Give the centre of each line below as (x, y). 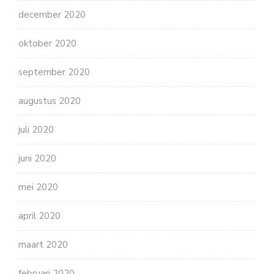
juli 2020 (36, 129)
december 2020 (52, 14)
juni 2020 (37, 158)
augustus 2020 (50, 101)
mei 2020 (38, 187)
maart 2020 (43, 244)
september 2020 (54, 72)
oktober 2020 (47, 43)
